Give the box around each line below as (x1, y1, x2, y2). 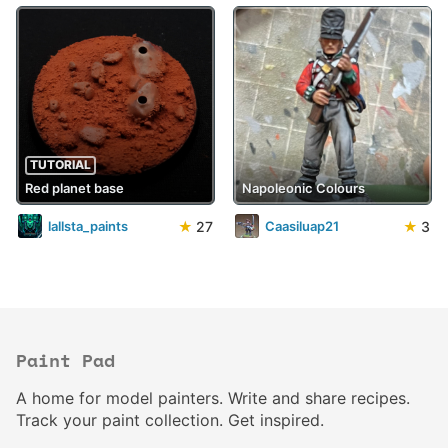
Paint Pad (16, 353, 115, 371)
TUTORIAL (29, 157, 91, 173)
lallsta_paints (48, 218, 128, 234)
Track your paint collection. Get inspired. (16, 410, 324, 430)
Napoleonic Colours (242, 180, 365, 196)
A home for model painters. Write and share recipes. (16, 388, 410, 408)
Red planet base (25, 180, 124, 196)
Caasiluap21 (265, 218, 339, 234)
